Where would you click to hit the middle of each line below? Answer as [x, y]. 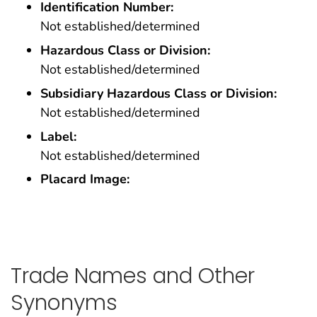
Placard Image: [85, 179]
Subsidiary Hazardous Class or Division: [158, 93]
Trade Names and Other [133, 275]
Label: [58, 136]
